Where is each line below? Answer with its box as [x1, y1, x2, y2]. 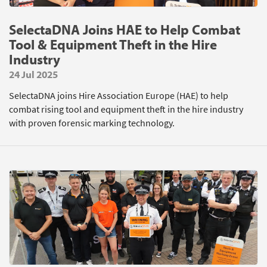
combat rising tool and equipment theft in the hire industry [9, 103, 243, 116]
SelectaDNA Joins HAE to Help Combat [9, 21, 240, 38]
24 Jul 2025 [9, 68, 58, 80]
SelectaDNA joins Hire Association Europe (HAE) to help [9, 89, 228, 102]
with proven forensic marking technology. [9, 117, 175, 129]
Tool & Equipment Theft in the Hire [9, 36, 217, 53]
